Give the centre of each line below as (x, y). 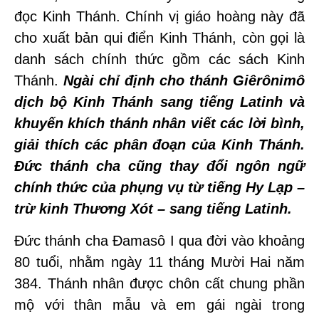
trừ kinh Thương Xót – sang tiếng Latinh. (153, 209)
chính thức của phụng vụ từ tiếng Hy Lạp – (159, 187)
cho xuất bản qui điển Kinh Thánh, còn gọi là (159, 38)
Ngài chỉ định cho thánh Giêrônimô (184, 80)
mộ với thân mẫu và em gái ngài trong (159, 305)
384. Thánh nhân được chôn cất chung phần (159, 283)
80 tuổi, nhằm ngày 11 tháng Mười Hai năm (159, 262)
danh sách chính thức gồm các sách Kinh (159, 59)
